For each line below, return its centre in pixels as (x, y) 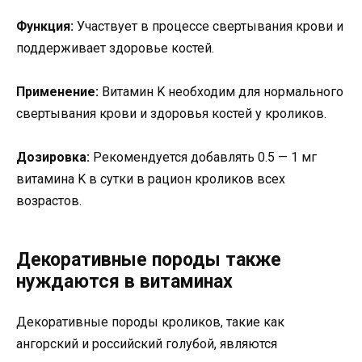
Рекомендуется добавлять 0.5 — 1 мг (203, 158)
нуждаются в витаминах (124, 282)
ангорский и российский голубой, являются (147, 344)
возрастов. (49, 201)
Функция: (45, 26)
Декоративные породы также (149, 260)
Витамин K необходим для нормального (221, 92)
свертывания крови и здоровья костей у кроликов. (171, 114)
